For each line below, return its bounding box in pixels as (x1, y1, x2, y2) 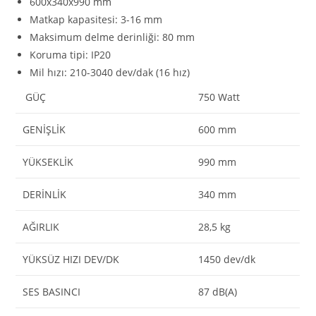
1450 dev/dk (198, 253, 256, 266)
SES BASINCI (23, 285, 81, 298)
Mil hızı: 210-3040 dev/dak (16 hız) (30, 66, 190, 79)
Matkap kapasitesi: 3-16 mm (30, 13, 163, 26)
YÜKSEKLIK (23, 155, 74, 169)
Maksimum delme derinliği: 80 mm (30, 30, 195, 44)
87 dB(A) (198, 285, 238, 298)
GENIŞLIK (23, 123, 66, 136)
